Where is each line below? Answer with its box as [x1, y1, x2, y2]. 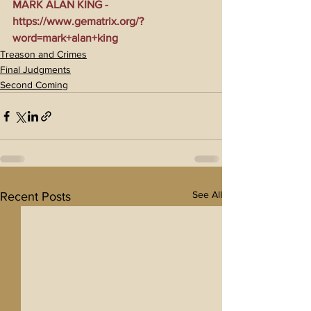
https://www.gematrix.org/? [12, 15, 144, 28]
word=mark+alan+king [12, 32, 118, 44]
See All [192, 189, 222, 201]
